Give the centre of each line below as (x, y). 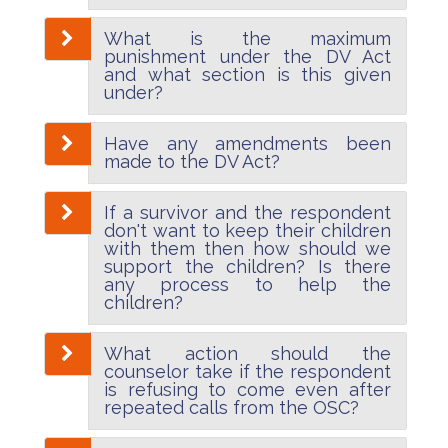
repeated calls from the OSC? (231, 408)
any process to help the (247, 285)
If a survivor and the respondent (247, 213)
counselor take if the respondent (247, 372)
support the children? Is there (247, 267)
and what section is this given (247, 75)
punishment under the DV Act (247, 57)
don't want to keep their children (247, 231)
